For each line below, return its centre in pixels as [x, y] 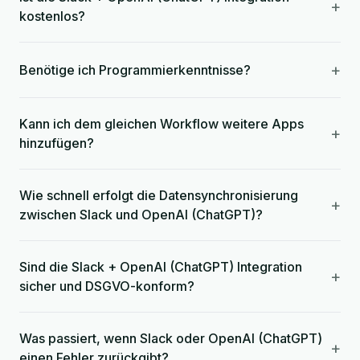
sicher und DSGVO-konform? [107, 286]
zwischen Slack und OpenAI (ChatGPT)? [141, 215]
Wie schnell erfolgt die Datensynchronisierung [159, 195]
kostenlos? [52, 16]
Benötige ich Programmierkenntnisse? [135, 70]
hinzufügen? [57, 143]
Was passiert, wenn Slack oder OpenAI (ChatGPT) [171, 338]
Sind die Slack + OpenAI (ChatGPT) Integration [161, 267]
